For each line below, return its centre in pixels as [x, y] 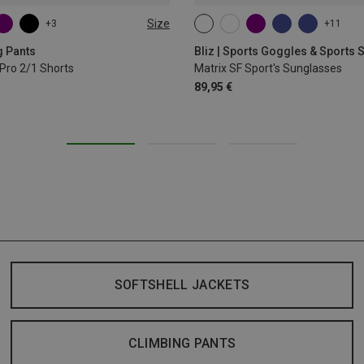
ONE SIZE [227, 30]
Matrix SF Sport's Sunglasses [268, 69]
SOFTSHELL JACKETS [182, 285]
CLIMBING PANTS [182, 344]
